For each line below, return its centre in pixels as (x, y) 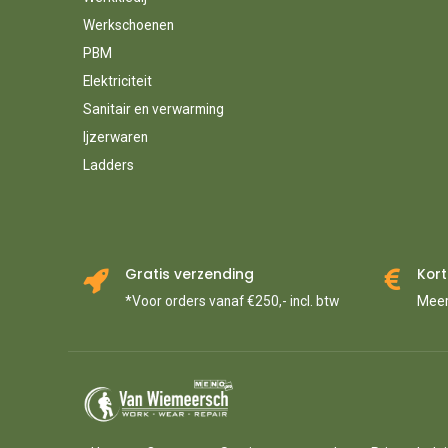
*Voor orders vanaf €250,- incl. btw (231, 301)
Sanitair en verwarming (153, 108)
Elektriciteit (117, 80)
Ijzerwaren (115, 136)
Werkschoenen (128, 24)
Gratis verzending (189, 275)
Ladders (108, 164)
